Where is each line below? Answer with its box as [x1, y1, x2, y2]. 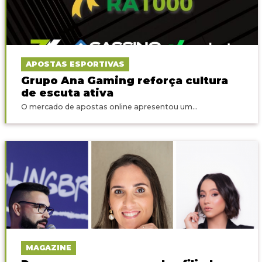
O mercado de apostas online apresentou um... [20, 102, 198, 111]
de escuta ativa [20, 85, 113, 99]
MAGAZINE [25, 243, 71, 252]
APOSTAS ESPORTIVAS [25, 59, 125, 68]
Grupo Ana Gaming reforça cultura [20, 73, 228, 87]
